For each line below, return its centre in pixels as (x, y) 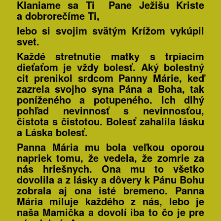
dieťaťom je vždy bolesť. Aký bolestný (110, 67)
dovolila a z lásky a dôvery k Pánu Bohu (110, 180)
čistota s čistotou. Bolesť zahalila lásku (110, 121)
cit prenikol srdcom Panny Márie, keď (110, 78)
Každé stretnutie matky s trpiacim (110, 56)
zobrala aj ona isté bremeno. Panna (110, 190)
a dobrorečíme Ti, (58, 16)
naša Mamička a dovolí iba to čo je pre (110, 212)
